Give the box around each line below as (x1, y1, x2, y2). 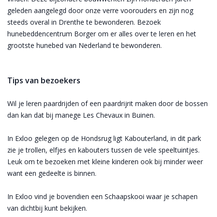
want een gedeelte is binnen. (7, 168, 96, 178)
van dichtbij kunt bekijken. (7, 203, 87, 213)
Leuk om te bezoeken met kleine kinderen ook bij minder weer (7, 156, 203, 166)
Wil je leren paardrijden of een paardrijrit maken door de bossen (7, 98, 208, 108)
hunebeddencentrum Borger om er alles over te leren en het (7, 29, 196, 38)
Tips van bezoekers (7, 75, 80, 86)
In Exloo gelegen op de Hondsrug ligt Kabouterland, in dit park (7, 133, 201, 143)
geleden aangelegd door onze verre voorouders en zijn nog (7, 5, 193, 15)
